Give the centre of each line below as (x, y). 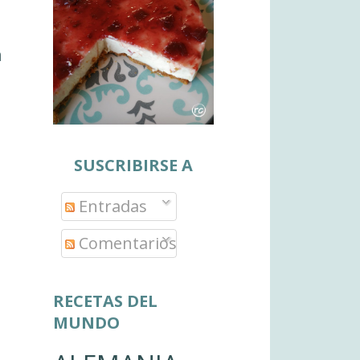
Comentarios (126, 243)
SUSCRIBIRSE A (133, 166)
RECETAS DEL (105, 301)
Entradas (111, 207)
